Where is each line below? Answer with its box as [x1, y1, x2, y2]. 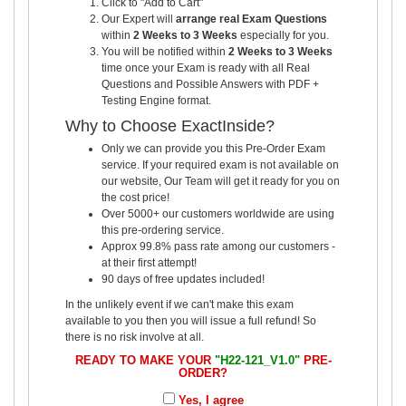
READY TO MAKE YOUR [74, 353, 215, 367]
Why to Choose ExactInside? [65, 116, 275, 135]
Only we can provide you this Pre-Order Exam [101, 141, 325, 155]
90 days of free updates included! [101, 272, 265, 285]
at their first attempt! [101, 256, 197, 269]
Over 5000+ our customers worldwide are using [101, 207, 334, 220]
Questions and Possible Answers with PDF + [101, 77, 319, 91]
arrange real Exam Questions [176, 12, 327, 25]
